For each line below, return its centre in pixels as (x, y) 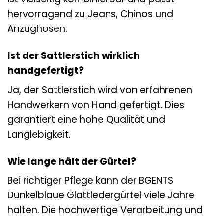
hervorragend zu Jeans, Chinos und (90, 14)
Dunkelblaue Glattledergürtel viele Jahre (101, 195)
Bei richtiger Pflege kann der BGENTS (90, 181)
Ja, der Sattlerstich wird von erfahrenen (100, 90)
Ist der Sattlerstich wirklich (74, 56)
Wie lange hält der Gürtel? (72, 161)
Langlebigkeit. (39, 134)
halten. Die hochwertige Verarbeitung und (105, 210)
